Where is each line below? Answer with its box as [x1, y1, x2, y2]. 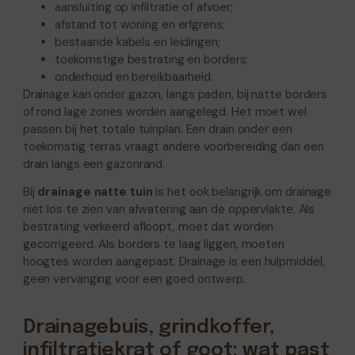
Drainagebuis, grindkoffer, [22, 317, 276, 338]
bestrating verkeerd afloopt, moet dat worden [22, 218, 274, 235]
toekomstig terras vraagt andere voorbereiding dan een [22, 138, 324, 155]
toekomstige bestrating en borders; [54, 51, 249, 67]
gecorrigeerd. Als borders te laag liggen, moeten [22, 235, 284, 252]
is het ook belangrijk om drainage [152, 183, 332, 200]
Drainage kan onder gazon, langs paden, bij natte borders [22, 86, 328, 102]
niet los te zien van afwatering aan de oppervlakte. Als [22, 200, 315, 217]
